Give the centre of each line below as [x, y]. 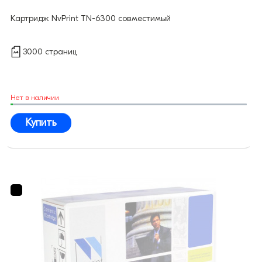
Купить [41, 123]
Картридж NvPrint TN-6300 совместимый [91, 18]
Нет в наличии [35, 98]
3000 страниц [50, 52]
